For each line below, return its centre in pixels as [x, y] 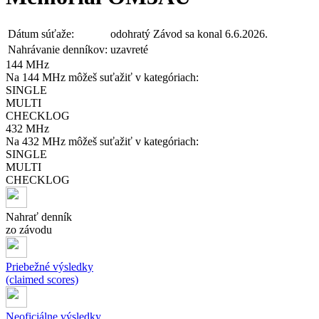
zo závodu [29, 229]
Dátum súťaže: [41, 33]
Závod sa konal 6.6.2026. [210, 33]
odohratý [130, 33]
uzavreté [129, 49]
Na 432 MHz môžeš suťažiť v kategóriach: [102, 141]
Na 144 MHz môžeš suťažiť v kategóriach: [102, 77]
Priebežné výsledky [49, 266]
